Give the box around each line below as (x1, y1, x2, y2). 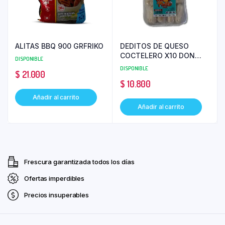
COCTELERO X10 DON (120, 51, 195, 60)
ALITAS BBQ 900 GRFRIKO (15, 41, 103, 50)
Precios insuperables (24, 190, 89, 199)
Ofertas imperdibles (24, 174, 85, 182)
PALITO (120, 60, 145, 69)
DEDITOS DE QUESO (120, 41, 189, 50)
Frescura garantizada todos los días (24, 157, 135, 166)
